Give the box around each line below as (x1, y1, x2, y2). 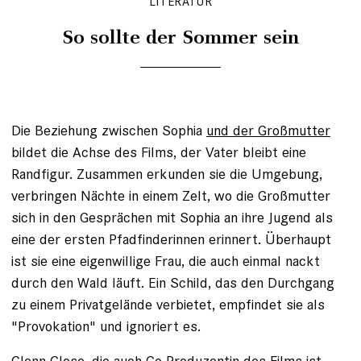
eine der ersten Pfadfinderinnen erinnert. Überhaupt (11, 229, 331, 248)
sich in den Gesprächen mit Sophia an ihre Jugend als (11, 207, 333, 226)
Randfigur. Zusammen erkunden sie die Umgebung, (11, 164, 322, 183)
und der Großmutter (206, 120, 330, 139)
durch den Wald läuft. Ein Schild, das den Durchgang (11, 272, 334, 292)
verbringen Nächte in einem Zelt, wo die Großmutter (11, 185, 330, 205)
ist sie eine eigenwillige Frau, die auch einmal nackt (11, 251, 320, 270)
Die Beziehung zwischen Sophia (11, 120, 206, 139)
